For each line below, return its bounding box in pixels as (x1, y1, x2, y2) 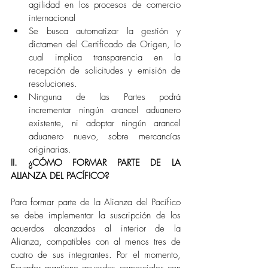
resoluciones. (29, 78, 77, 90)
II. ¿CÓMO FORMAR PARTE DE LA (11, 157, 181, 169)
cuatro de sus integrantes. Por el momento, (11, 249, 181, 261)
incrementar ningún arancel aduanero (29, 104, 181, 116)
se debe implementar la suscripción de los (11, 209, 181, 221)
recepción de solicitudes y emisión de (29, 65, 181, 77)
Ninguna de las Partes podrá (29, 91, 181, 103)
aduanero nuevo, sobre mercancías (29, 130, 181, 142)
